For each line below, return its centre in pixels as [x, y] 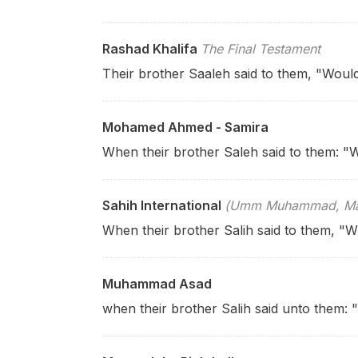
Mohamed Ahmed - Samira [185, 127]
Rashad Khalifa [150, 49]
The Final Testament [261, 49]
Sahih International [162, 205]
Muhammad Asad [157, 284]
